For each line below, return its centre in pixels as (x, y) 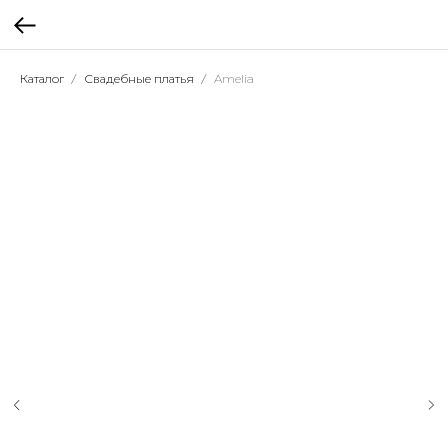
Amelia (234, 78)
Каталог (42, 78)
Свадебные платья (139, 78)
